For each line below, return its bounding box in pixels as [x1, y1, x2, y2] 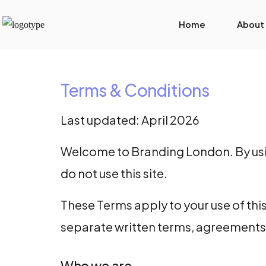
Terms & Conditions [61, 80, 210, 100]
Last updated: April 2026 [61, 112, 199, 127]
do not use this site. [61, 166, 167, 180]
